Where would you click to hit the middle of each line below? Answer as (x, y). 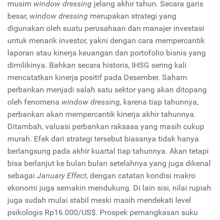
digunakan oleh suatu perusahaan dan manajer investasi (106, 28)
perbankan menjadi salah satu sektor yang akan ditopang (107, 90)
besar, (18, 16)
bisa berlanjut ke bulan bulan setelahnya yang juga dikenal (109, 163)
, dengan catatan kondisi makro (141, 176)
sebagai (22, 176)
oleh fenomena (34, 102)
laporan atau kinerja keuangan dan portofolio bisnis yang (107, 53)
